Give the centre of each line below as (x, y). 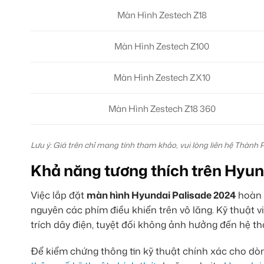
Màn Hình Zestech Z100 (162, 46)
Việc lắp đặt (59, 195)
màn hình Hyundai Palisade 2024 (161, 195)
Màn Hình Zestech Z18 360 (162, 108)
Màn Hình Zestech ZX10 (162, 77)
